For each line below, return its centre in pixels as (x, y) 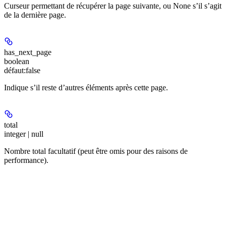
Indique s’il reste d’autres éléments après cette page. (86, 88)
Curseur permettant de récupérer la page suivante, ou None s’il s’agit (113, 6)
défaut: (15, 71)
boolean (17, 62)
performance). (26, 160)
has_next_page (28, 52)
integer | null (24, 134)
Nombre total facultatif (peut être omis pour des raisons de (96, 151)
